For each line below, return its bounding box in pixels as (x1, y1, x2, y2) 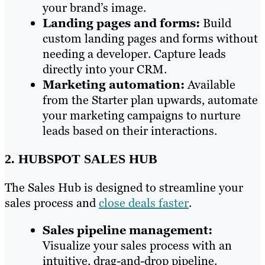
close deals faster (99, 195, 189, 211)
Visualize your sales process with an (43, 237, 232, 253)
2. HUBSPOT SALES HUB (5, 151, 157, 166)
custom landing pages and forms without (43, 30, 258, 46)
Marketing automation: (43, 76, 185, 92)
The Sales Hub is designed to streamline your (5, 179, 243, 195)
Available (185, 76, 235, 92)
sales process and (5, 195, 99, 211)
